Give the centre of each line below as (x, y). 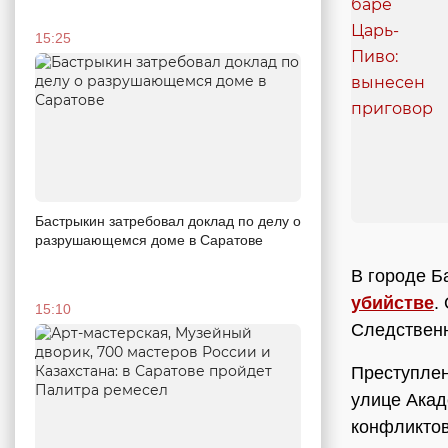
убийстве (392, 303)
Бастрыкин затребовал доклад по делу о (168, 221)
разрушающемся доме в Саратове (149, 240)
